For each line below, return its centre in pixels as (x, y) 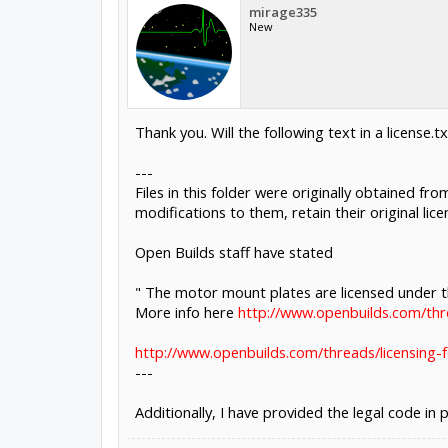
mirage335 (282, 11)
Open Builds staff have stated (233, 251)
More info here (186, 311)
